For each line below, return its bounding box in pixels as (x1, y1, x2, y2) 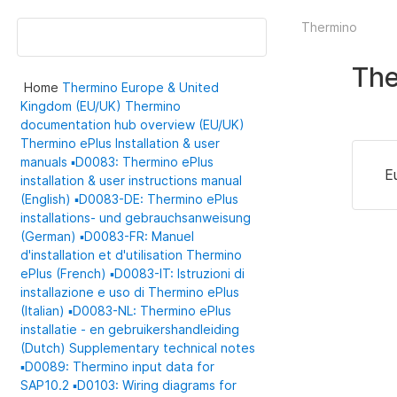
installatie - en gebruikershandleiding (20, 322, 240, 337)
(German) (20, 229, 81, 244)
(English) (20, 191, 75, 206)
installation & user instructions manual (20, 173, 243, 188)
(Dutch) (20, 340, 70, 355)
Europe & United (121, 80, 220, 95)
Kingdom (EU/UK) (20, 98, 126, 113)
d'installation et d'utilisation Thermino (20, 247, 243, 262)
